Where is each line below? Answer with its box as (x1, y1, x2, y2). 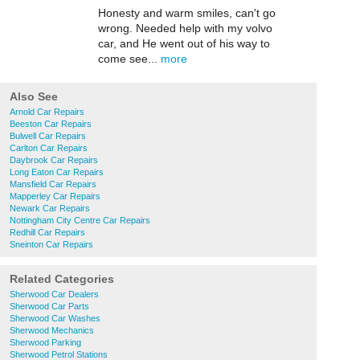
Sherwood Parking (10, 337, 81, 347)
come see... (98, 52, 161, 65)
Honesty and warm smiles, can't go (98, 6, 276, 19)
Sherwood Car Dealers (10, 289, 99, 299)
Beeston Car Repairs (10, 119, 92, 129)
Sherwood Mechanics (10, 325, 94, 335)
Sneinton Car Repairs (10, 239, 93, 249)
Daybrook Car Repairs (10, 155, 98, 165)
